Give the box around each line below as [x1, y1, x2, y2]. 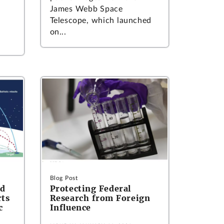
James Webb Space [49, 5, 123, 13]
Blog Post [49, 175, 78, 181]
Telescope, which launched [49, 16, 151, 25]
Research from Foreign [49, 193, 150, 203]
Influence [49, 202, 91, 212]
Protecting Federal [49, 183, 131, 193]
